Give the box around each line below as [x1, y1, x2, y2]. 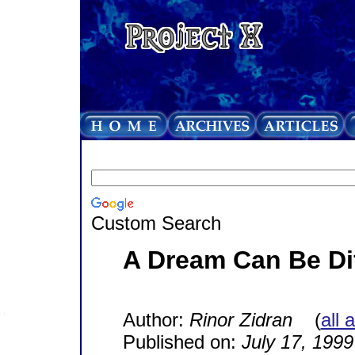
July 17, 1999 [241, 330, 353, 353]
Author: [122, 308, 189, 330]
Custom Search [90, 212, 221, 234]
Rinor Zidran [189, 308, 292, 330]
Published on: [122, 330, 242, 353]
